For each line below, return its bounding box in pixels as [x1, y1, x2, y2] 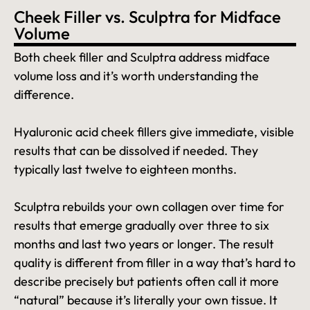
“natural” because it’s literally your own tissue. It [14, 292, 277, 309]
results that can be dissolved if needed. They [14, 143, 258, 159]
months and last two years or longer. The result [14, 236, 274, 253]
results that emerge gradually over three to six [14, 217, 269, 234]
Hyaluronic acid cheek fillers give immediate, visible [14, 124, 294, 140]
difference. [14, 86, 74, 103]
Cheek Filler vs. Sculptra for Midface [14, 6, 281, 28]
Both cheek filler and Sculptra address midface [14, 49, 270, 66]
